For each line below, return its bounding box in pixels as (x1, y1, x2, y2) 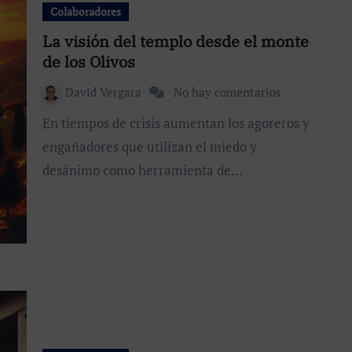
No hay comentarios (174, 83, 281, 100)
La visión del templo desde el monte (42, 30, 309, 52)
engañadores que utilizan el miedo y (42, 137, 257, 156)
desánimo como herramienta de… (42, 160, 243, 179)
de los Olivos (42, 50, 135, 72)
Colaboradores (50, 3, 121, 19)
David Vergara (65, 83, 145, 100)
